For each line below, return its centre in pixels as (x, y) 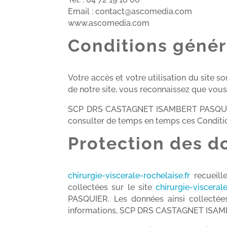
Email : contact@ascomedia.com (130, 11)
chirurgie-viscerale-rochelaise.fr (129, 175)
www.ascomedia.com (109, 23)
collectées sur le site (112, 187)
